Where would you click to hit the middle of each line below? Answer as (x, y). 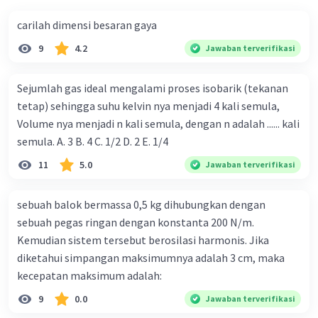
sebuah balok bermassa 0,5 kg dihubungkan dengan (141, 205)
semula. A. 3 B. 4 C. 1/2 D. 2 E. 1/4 (113, 142)
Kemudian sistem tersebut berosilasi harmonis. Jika (143, 240)
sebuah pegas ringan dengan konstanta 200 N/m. (136, 223)
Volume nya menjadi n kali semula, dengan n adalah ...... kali (158, 124)
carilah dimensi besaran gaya (87, 25)
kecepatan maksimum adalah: (89, 276)
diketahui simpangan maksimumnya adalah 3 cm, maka (151, 258)
